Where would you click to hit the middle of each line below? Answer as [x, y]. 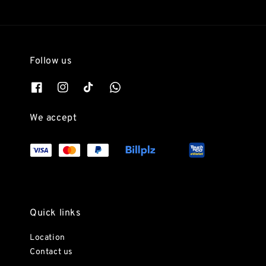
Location [47, 237]
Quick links [56, 213]
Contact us [51, 252]
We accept [53, 118]
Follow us [51, 61]
